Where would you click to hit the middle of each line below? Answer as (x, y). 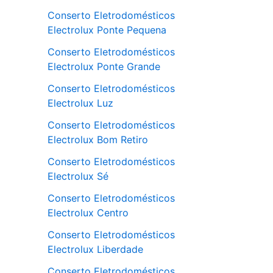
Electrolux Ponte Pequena (107, 30)
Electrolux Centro (88, 213)
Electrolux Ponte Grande (104, 66)
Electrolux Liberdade (95, 249)
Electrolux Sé (78, 176)
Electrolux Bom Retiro (98, 140)
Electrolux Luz (80, 103)
